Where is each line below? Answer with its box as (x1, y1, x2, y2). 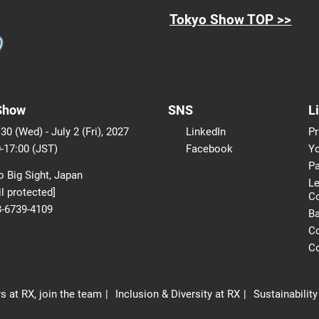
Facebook (186, 142, 233, 155)
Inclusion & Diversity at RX (115, 287, 240, 300)
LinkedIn (186, 125, 226, 138)
